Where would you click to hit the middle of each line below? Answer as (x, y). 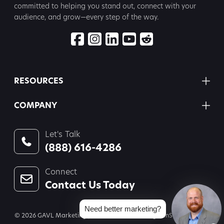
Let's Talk (62, 134)
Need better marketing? (123, 209)
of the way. (139, 16)
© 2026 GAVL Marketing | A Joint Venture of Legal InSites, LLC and (112, 215)
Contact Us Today (90, 185)
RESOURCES (39, 81)
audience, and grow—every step (67, 16)
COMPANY (35, 105)
